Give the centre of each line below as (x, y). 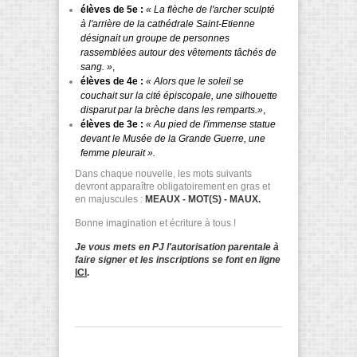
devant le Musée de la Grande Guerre (162, 138)
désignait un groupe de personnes (155, 38)
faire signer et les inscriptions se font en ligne (178, 260)
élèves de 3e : (112, 124)
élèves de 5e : (112, 9)
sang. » (96, 67)
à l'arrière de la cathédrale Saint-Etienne (168, 24)
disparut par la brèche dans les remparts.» (172, 110)
